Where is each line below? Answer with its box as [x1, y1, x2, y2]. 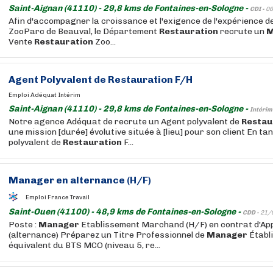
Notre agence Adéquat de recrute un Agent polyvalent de [9, 116, 241, 127]
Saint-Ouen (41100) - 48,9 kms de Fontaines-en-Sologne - [9, 207, 243, 217]
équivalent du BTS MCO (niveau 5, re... [9, 240, 160, 250]
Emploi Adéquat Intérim [9, 91, 80, 99]
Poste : [9, 219, 38, 230]
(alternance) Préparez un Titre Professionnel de [9, 230, 207, 240]
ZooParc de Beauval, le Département [9, 26, 159, 37]
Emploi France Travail [26, 193, 90, 201]
